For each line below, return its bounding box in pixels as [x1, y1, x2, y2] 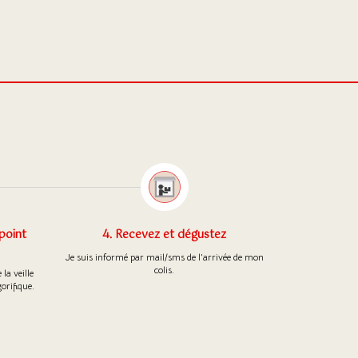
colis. [154, 263, 175, 276]
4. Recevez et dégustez [102, 225, 227, 245]
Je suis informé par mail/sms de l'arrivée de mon [65, 250, 264, 263]
